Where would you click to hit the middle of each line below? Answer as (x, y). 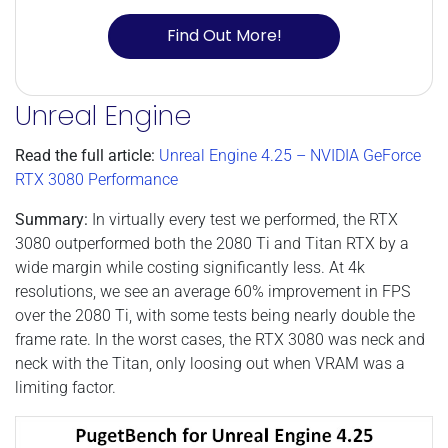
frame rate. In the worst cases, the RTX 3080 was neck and (220, 339)
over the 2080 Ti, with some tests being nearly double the (215, 315)
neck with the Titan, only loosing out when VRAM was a (210, 363)
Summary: (51, 219)
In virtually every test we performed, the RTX (243, 219)
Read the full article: (85, 155)
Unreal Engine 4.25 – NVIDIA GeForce (290, 155)
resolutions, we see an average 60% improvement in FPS (212, 291)
